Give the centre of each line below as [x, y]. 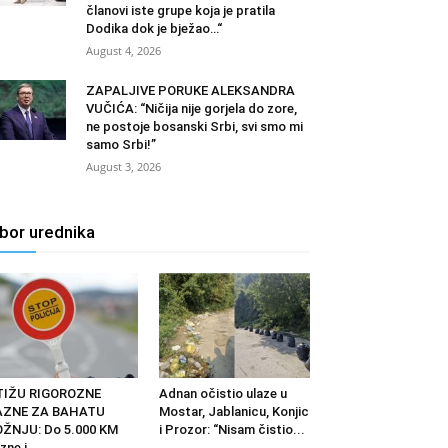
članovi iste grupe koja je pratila [180, 11]
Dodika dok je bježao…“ [154, 29]
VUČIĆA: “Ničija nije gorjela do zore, [191, 109]
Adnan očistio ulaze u [222, 393]
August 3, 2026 [123, 167]
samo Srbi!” [121, 145]
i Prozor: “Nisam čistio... [231, 429]
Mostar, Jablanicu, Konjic [233, 411]
